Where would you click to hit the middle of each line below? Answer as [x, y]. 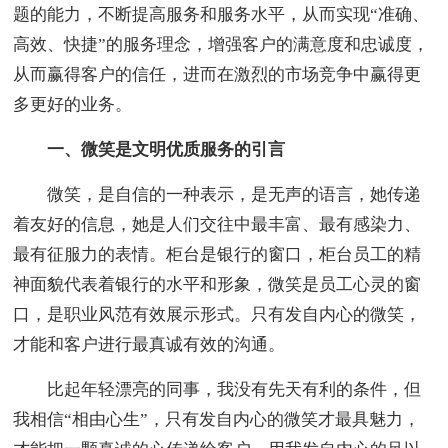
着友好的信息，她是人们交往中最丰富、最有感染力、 [217, 225]
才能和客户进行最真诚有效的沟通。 [149, 345]
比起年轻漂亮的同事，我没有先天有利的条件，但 [217, 390]
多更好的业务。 [73, 105]
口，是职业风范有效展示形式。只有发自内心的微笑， [217, 315]
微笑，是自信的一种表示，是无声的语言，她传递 [217, 195]
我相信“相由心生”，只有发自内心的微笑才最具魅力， [217, 420]
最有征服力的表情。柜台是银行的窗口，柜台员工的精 [217, 255]
